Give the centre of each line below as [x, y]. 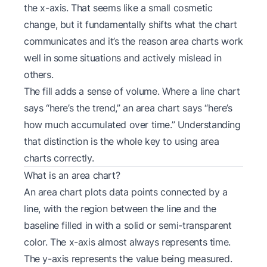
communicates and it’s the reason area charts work [133, 41]
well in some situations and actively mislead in [123, 58]
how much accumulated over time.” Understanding [132, 124]
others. [39, 74]
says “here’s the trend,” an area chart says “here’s [128, 108]
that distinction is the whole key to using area [122, 141]
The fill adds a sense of [75, 91]
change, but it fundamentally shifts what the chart [131, 24]
